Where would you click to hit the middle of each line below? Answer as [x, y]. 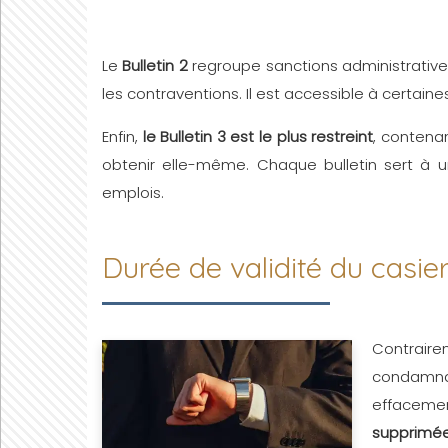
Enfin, [122, 136]
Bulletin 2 [155, 65]
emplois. [133, 192]
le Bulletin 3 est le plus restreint [258, 136]
